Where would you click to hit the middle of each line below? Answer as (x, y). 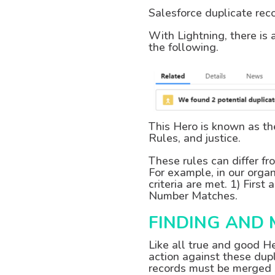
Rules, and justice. (194, 138)
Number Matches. (194, 196)
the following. (183, 47)
